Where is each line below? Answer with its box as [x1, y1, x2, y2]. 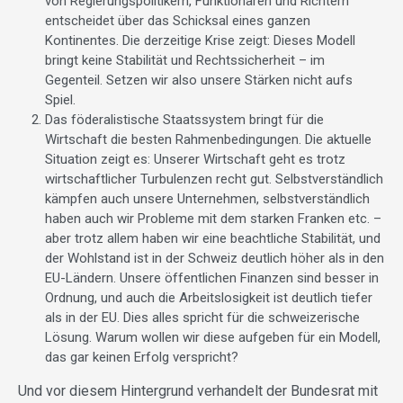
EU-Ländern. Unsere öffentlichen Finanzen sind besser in [45, 270, 379, 287]
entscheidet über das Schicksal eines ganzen [45, 13, 310, 30]
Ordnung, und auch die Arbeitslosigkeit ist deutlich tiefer [45, 290, 372, 307]
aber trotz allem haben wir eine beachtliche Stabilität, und [45, 230, 381, 247]
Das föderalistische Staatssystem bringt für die [45, 112, 324, 129]
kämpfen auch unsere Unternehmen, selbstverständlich [45, 191, 370, 208]
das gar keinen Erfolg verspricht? [45, 349, 238, 366]
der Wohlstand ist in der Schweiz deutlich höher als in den [45, 250, 384, 267]
